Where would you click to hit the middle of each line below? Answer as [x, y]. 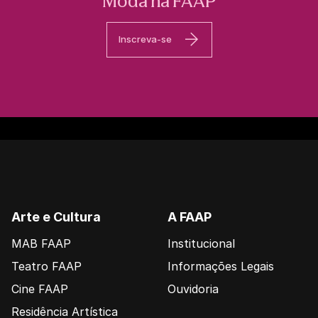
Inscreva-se [145, 39]
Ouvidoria [193, 289]
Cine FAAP [40, 289]
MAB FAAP [41, 243]
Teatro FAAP [46, 266]
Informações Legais [221, 266]
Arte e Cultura [56, 216]
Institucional [201, 243]
